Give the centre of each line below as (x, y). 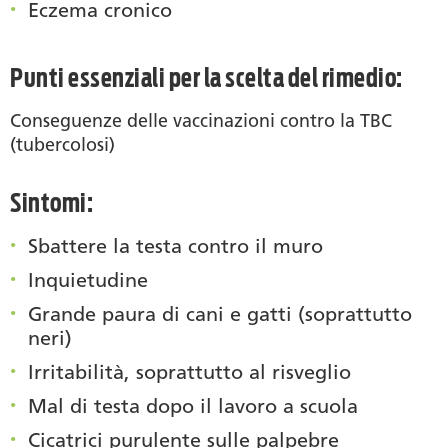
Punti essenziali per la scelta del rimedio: (206, 77)
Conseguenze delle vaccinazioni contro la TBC (201, 120)
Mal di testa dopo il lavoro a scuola (193, 405)
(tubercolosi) (62, 144)
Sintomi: (51, 202)
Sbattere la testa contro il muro (175, 245)
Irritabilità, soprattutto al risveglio (189, 371)
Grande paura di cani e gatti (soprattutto (220, 313)
